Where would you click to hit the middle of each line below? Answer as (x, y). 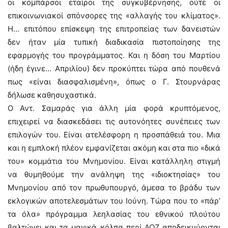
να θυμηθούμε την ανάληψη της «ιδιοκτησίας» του (114, 174)
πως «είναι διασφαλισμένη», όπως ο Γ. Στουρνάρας (114, 82)
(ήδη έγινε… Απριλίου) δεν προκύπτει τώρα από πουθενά (114, 68)
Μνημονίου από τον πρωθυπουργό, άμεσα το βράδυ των (114, 188)
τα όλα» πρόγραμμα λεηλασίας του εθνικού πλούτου (114, 214)
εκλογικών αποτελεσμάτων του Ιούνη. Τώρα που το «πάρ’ (114, 201)
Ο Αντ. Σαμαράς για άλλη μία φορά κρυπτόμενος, (114, 108)
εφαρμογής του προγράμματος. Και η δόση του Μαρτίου (114, 55)
